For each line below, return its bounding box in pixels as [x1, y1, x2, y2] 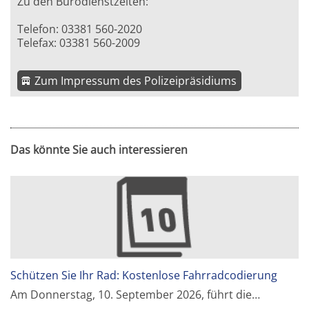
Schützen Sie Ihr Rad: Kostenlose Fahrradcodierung [10, 267, 278, 283]
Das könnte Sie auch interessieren [10, 142, 188, 158]
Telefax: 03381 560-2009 [17, 35, 141, 51]
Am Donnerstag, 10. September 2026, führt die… [10, 287, 261, 303]
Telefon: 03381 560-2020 [17, 21, 143, 37]
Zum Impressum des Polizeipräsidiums [34, 73, 237, 89]
